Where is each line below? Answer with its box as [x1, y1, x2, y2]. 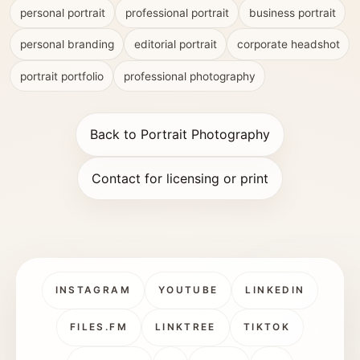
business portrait [248, 6, 336, 19]
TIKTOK [243, 321, 291, 333]
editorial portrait [133, 38, 217, 51]
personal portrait [19, 6, 105, 19]
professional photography [123, 69, 256, 83]
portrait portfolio [19, 69, 104, 83]
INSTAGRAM [55, 284, 131, 296]
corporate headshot [236, 38, 340, 51]
